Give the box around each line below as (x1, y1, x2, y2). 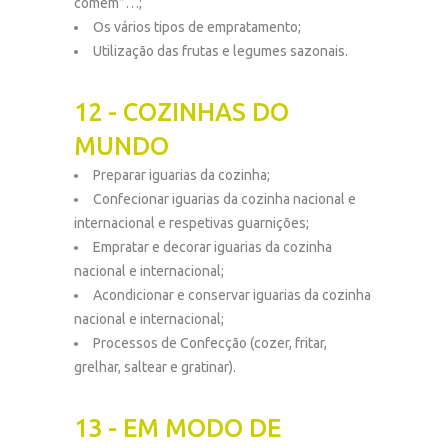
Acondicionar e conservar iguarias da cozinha (93, 287, 371, 303)
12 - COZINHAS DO (74, 98, 289, 126)
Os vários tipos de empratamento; (93, 19, 301, 35)
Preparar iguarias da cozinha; (93, 167, 270, 183)
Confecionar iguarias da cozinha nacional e (93, 191, 356, 207)
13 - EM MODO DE (74, 414, 281, 442)
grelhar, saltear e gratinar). (74, 359, 236, 375)
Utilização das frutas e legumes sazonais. (93, 43, 348, 59)
